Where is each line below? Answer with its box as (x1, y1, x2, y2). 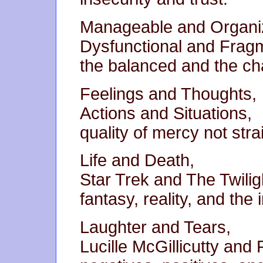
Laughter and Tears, (80, 217, 231, 237)
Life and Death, (80, 151, 194, 170)
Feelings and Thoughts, (80, 84, 257, 103)
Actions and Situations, (80, 103, 252, 123)
